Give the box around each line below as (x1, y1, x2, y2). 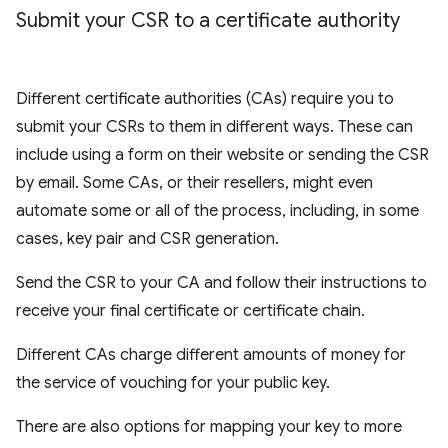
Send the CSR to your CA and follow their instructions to (16, 273, 427, 293)
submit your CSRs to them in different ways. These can (16, 117, 413, 137)
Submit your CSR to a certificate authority (16, 8, 400, 33)
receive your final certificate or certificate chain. (16, 301, 365, 321)
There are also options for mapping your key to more (16, 417, 402, 437)
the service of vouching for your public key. (16, 373, 330, 393)
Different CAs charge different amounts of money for (16, 345, 406, 365)
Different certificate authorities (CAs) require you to (16, 89, 394, 109)
